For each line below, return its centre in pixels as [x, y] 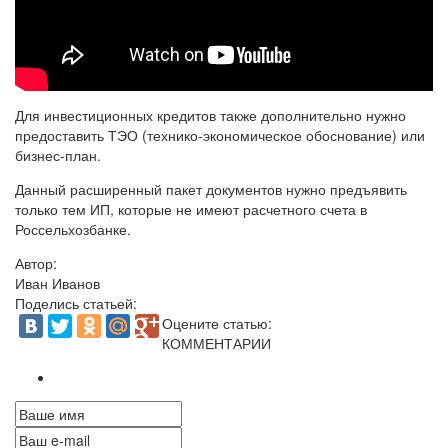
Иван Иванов [57, 283]
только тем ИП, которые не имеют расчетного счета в [191, 209]
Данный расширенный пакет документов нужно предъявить [211, 189]
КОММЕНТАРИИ [216, 343]
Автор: [36, 263]
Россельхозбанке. [73, 229]
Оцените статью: [217, 323]
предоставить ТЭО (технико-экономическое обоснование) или [220, 135]
